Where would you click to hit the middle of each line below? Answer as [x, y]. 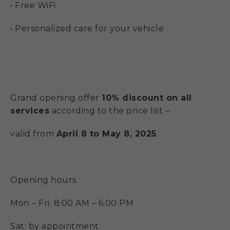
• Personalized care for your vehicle [87, 29]
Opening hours [43, 180]
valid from [33, 134]
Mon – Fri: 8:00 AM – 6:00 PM [72, 203]
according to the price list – [109, 111]
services [30, 111]
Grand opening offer [56, 98]
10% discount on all [147, 98]
